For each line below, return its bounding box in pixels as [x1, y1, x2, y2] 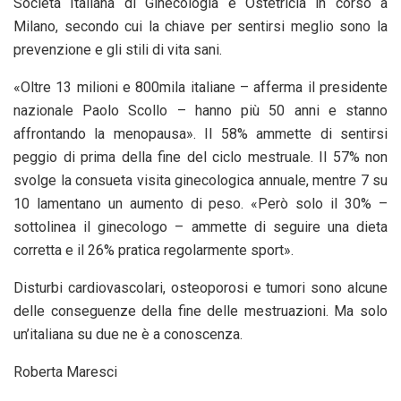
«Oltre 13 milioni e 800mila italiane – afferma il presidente [13, 78, 388, 96]
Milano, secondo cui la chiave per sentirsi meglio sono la [13, 17, 388, 35]
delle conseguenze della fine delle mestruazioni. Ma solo [13, 302, 388, 320]
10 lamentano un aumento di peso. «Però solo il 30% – [13, 194, 388, 212]
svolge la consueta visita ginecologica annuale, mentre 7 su [13, 171, 388, 189]
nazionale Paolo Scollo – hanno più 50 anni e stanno [13, 101, 388, 119]
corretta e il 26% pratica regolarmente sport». [13, 241, 294, 259]
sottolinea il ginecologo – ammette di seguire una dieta [13, 218, 388, 235]
